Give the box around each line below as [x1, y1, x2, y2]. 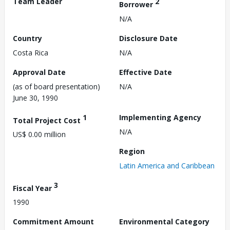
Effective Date [119, 67, 172, 77]
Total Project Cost [13, 115, 83, 125]
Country [13, 33, 42, 43]
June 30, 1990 [13, 92, 58, 103]
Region [119, 146, 145, 156]
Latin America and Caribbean [119, 160, 215, 170]
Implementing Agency [119, 112, 201, 122]
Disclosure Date [119, 33, 178, 43]
